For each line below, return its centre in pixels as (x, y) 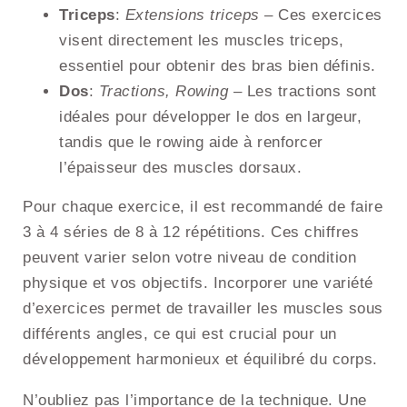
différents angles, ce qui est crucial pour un (180, 334)
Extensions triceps (192, 15)
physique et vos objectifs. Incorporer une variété (198, 283)
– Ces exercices (321, 15)
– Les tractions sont (303, 92)
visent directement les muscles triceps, (202, 41)
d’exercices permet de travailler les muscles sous (203, 309)
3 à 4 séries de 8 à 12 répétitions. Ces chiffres (191, 233)
